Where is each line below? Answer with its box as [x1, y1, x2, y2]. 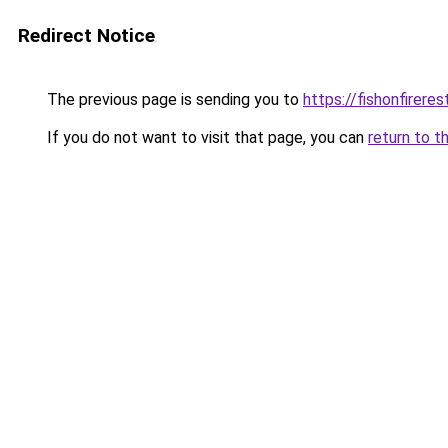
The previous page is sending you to [43, 90, 303, 109]
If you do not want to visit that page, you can [43, 128, 368, 147]
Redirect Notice [18, 24, 155, 47]
